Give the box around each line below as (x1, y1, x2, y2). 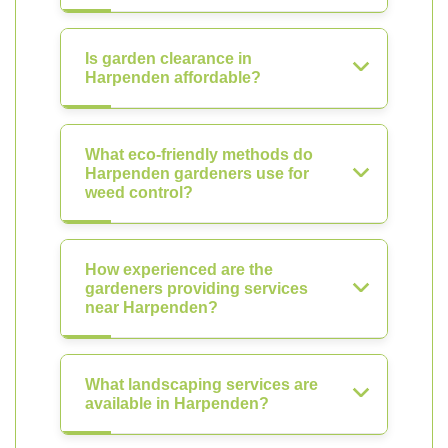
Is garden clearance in (85, 50, 252, 67)
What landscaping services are (85, 376, 318, 393)
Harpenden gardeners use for (85, 165, 309, 182)
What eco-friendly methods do (85, 146, 313, 163)
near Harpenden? (85, 299, 218, 316)
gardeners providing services (85, 280, 308, 297)
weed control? (85, 184, 193, 201)
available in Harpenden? (85, 395, 269, 412)
